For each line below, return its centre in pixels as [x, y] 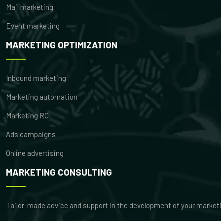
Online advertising [35, 153]
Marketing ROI [28, 116]
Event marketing [33, 26]
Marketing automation [42, 97]
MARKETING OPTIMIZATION [62, 45]
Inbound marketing [36, 78]
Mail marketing [30, 7]
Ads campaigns [31, 134]
